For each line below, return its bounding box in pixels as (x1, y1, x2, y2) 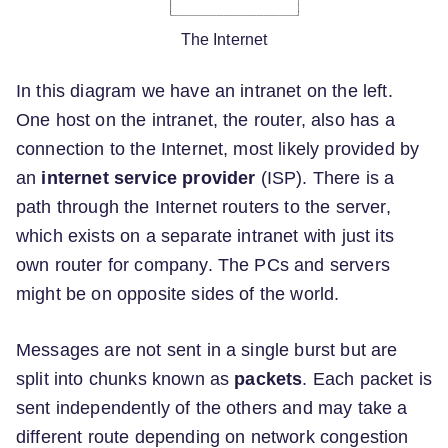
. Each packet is (302, 368, 433, 389)
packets (234, 368, 303, 389)
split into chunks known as (16, 368, 235, 389)
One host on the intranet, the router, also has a (16, 110, 395, 131)
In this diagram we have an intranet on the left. (16, 81, 393, 102)
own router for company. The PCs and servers (16, 255, 390, 276)
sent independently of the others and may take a (16, 397, 408, 418)
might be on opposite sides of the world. (16, 284, 340, 305)
